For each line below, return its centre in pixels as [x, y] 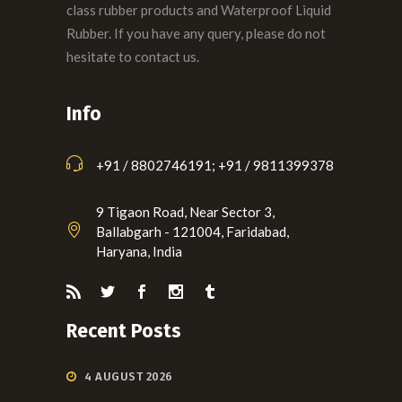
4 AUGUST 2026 [129, 376]
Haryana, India [139, 251]
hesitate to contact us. [133, 56]
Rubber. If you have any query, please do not [196, 33]
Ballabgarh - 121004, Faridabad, [192, 231]
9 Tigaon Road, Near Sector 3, [185, 211]
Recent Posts [124, 331]
